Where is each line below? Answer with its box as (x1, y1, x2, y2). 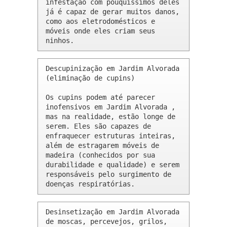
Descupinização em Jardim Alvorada (46, 64, 179, 73)
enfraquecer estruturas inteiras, (46, 132, 175, 140)
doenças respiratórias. (46, 180, 135, 188)
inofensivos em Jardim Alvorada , (46, 103, 175, 111)
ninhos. (46, 36, 74, 45)
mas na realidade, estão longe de (46, 112, 175, 121)
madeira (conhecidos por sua (46, 151, 155, 160)
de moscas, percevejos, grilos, (46, 217, 167, 226)
